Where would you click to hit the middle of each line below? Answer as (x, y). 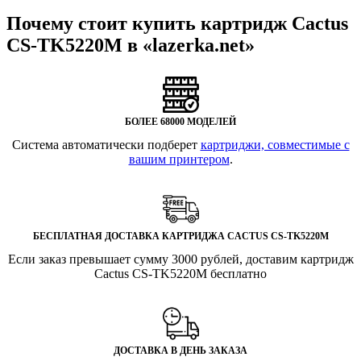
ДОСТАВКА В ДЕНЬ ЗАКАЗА (180, 350)
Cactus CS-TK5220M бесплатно (180, 273)
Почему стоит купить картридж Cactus (177, 23)
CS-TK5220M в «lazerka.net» (131, 45)
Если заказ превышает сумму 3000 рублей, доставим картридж (180, 259)
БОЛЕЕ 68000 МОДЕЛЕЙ (180, 121)
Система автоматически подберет (106, 144)
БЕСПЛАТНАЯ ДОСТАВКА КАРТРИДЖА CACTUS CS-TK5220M (180, 236)
